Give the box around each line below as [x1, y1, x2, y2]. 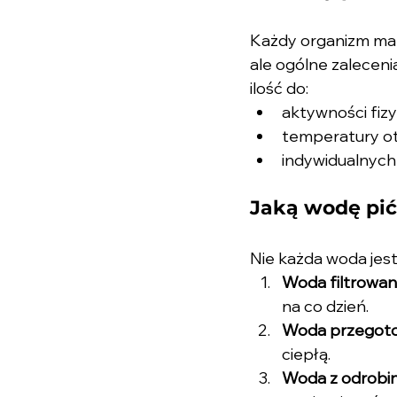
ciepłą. [282, 344, 331, 364]
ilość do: [250, 78, 308, 98]
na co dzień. [282, 296, 369, 316]
